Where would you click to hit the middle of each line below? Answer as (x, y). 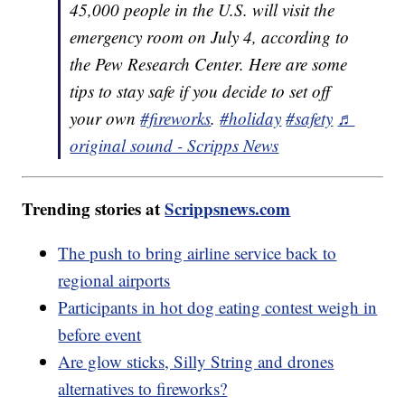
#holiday (251, 118)
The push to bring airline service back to (198, 253)
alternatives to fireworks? (143, 389)
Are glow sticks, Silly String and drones (196, 362)
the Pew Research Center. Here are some (209, 64)
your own (105, 118)
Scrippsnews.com (228, 209)
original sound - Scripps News (174, 146)
